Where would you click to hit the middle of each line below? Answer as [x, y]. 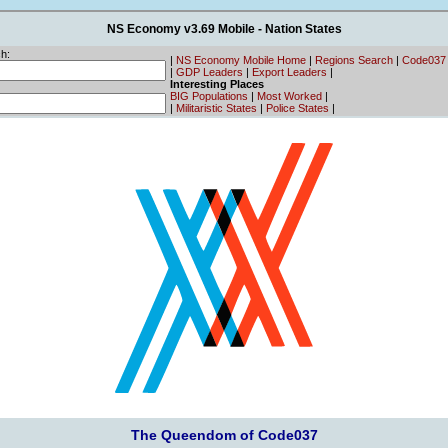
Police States [297, 107]
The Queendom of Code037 [224, 435]
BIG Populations [209, 95]
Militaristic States [216, 107]
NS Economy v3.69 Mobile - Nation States [224, 28]
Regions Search [354, 59]
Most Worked [289, 95]
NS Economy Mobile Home [241, 59]
